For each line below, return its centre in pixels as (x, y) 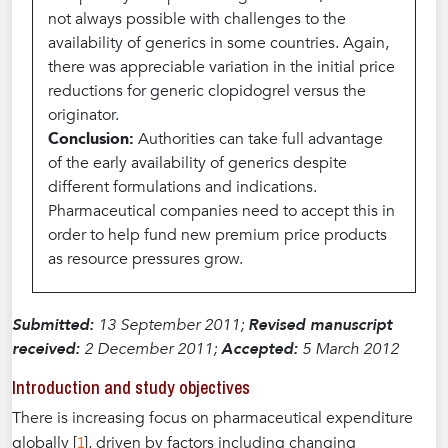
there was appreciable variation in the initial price (221, 67)
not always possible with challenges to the (197, 19)
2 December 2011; (150, 349)
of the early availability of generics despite (197, 163)
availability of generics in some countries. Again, (218, 43)
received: (46, 349)
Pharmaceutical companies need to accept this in (221, 211)
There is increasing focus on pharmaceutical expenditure (212, 418)
